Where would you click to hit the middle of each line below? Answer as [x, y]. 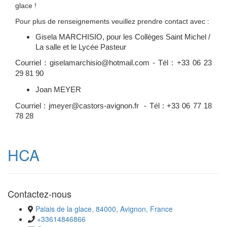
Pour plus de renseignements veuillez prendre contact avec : [112, 21]
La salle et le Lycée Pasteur [81, 47]
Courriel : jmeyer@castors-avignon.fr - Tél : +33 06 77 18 [113, 106]
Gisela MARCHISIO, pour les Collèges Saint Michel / [123, 37]
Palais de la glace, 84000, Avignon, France [104, 209]
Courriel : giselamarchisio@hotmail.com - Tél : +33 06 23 [113, 63]
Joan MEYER [58, 89]
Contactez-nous [40, 193]
